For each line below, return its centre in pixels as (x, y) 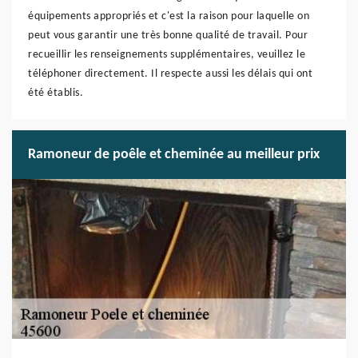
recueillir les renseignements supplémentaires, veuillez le (167, 55)
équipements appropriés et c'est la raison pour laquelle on (169, 16)
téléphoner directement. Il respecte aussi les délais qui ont (170, 74)
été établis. (56, 93)
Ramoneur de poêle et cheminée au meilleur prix (174, 155)
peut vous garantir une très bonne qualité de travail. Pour (168, 36)
